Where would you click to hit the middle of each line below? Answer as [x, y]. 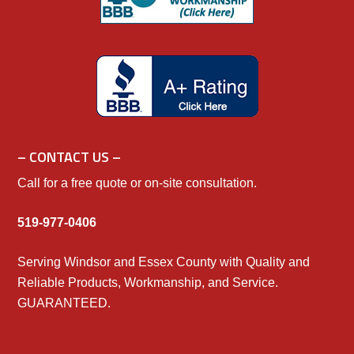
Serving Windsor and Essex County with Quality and [164, 262]
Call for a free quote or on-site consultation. [137, 183]
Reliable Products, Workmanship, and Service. [148, 282]
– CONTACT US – [70, 157]
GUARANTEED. [64, 303]
